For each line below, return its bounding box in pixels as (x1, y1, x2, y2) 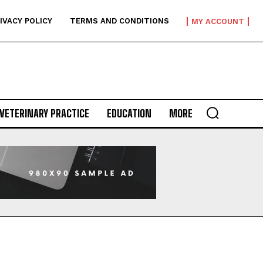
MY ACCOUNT (191, 16, 244, 26)
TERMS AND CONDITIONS (70, 16, 169, 25)
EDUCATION (106, 107, 151, 120)
